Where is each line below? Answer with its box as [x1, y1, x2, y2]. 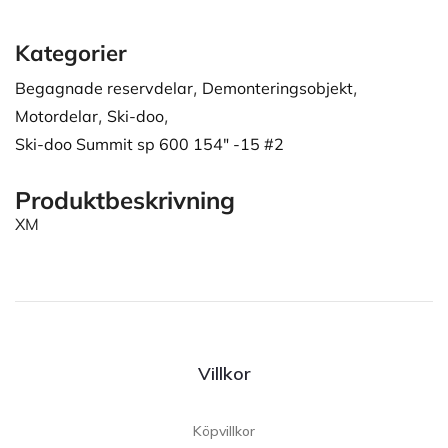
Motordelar [15, 106, 98, 127]
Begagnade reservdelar [15, 78, 193, 99]
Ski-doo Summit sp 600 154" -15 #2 [15, 134, 284, 155]
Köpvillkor [193, 421, 255, 440]
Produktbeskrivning [15, 185, 235, 216]
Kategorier [15, 39, 127, 68]
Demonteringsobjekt [202, 78, 353, 99]
